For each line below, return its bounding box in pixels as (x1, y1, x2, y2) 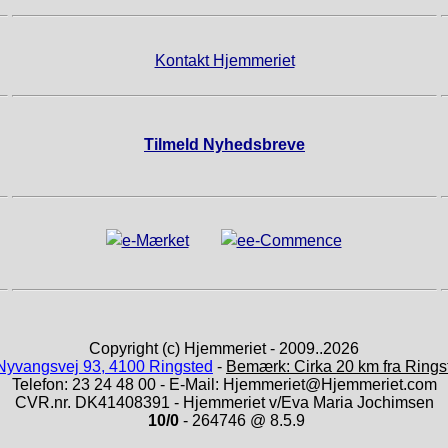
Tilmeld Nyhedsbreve (144, 136, 305, 154)
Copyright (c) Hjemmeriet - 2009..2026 (89, 340, 359, 358)
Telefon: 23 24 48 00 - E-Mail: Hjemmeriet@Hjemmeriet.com (11, 376, 437, 394)
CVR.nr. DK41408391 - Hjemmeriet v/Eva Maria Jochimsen (14, 394, 434, 412)
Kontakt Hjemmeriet (154, 52, 295, 70)
